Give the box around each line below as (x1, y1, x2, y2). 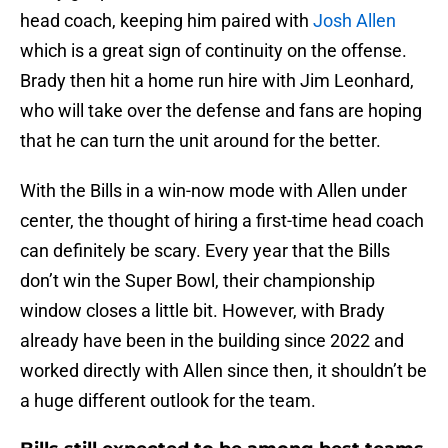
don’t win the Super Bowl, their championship (20, 270, 375, 292)
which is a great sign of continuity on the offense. (20, 40, 407, 62)
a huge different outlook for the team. (20, 390, 316, 412)
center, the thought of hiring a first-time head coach (20, 210, 424, 232)
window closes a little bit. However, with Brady (20, 300, 385, 322)
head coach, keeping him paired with (20, 10, 313, 32)
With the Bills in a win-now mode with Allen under (20, 180, 407, 202)
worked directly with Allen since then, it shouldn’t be (20, 360, 427, 382)
